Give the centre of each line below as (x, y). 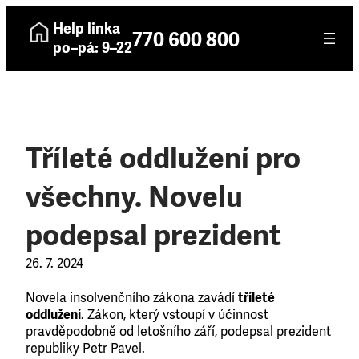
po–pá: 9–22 (93, 48)
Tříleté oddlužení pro (163, 159)
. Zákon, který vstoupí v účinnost (175, 315)
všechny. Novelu (134, 197)
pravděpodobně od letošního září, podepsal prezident (178, 331)
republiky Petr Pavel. (85, 348)
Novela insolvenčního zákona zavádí (132, 298)
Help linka (87, 29)
